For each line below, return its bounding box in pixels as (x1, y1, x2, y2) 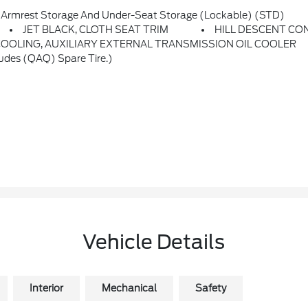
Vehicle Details (82, 230, 225, 254)
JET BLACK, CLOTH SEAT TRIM (23, 24, 169, 36)
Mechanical (101, 283, 157, 294)
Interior (29, 283, 63, 294)
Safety (195, 283, 226, 294)
